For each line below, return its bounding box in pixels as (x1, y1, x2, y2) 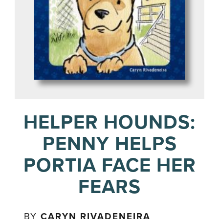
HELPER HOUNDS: (23, 110, 196, 134)
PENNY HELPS (42, 132, 177, 155)
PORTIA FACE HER (23, 153, 196, 177)
